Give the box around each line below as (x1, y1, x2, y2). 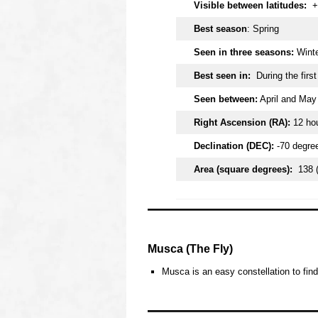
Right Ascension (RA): (194, 116, 290, 128)
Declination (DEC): (194, 140, 274, 151)
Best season (194, 23, 247, 34)
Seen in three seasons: (194, 46, 294, 57)
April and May (258, 93, 317, 104)
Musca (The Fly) (148, 242, 233, 255)
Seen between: (194, 93, 258, 104)
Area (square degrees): (194, 163, 298, 175)
